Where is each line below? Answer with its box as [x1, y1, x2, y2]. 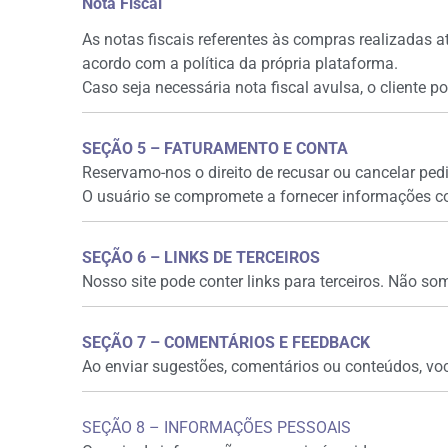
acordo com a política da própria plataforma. [82, 54, 398, 73]
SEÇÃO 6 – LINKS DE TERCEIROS [82, 248, 320, 267]
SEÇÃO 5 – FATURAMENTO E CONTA [82, 139, 348, 158]
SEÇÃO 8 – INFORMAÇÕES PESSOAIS [82, 418, 351, 437]
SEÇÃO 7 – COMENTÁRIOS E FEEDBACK [82, 333, 370, 352]
